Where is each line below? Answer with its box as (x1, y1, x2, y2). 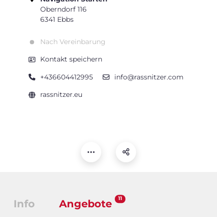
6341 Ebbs (40, 15, 74, 24)
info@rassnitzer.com (114, 72, 184, 81)
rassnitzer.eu (40, 90, 82, 99)
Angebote (59, 197, 115, 210)
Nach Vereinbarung (40, 37, 106, 46)
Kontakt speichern (40, 55, 102, 64)
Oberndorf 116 (40, 4, 87, 14)
